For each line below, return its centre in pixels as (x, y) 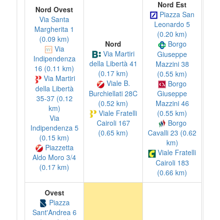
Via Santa (54, 19)
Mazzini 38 (172, 64)
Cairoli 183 (172, 162)
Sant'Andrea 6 (54, 212)
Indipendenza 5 (54, 127)
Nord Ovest (54, 9)
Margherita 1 (54, 29)
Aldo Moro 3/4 (54, 157)
